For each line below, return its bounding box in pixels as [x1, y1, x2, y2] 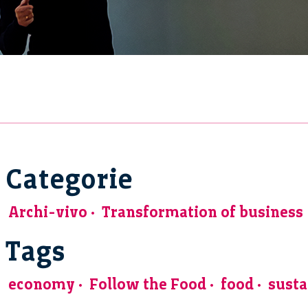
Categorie [5, 162, 133, 195]
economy [8, 274, 75, 294]
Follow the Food [89, 274, 206, 294]
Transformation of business [102, 202, 303, 221]
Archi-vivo [8, 202, 87, 221]
